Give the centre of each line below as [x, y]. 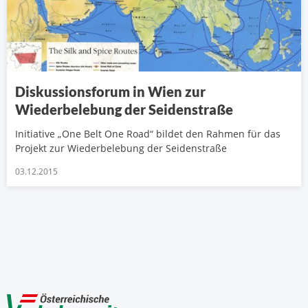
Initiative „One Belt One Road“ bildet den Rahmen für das [148, 134]
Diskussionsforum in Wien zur [110, 92]
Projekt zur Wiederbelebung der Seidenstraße [121, 148]
